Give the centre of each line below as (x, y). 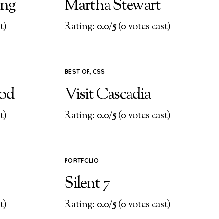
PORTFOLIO (82, 160)
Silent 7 (87, 184)
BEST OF (77, 71)
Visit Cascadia (108, 95)
